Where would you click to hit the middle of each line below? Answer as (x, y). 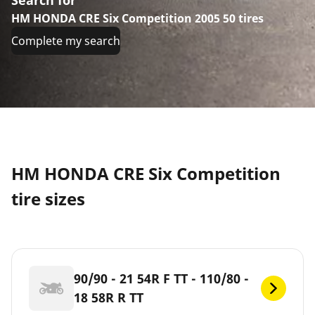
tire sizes (48, 198)
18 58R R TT (109, 297)
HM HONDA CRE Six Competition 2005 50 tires (137, 18)
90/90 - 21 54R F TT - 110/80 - (161, 278)
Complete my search (66, 40)
